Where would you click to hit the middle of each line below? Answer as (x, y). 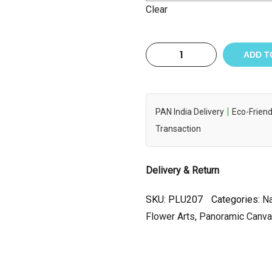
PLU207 (185, 199)
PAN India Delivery (190, 111)
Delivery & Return (182, 170)
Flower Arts (170, 216)
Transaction (178, 128)
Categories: (237, 199)
